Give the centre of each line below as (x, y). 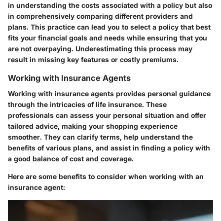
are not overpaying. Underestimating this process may (100, 49)
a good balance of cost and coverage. (71, 159)
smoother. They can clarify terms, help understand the (100, 137)
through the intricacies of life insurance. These (87, 105)
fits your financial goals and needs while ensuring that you (108, 38)
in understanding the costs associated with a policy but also (110, 5)
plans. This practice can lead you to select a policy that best (109, 27)
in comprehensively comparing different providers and (100, 16)
